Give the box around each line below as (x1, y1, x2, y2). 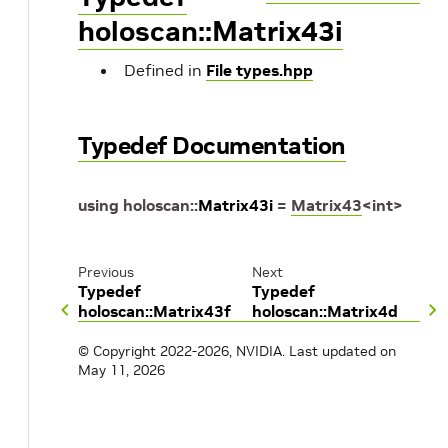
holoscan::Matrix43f (78, 301, 231, 322)
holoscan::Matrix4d (251, 301, 398, 322)
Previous (78, 263, 134, 282)
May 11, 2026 (78, 361, 165, 380)
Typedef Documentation (78, 130, 346, 161)
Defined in (124, 60, 206, 80)
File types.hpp (206, 60, 313, 80)
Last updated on (289, 342, 396, 361)
